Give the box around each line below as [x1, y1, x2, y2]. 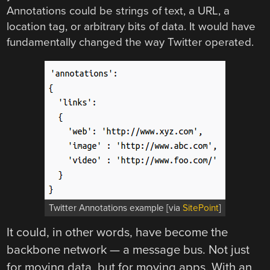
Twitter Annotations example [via [49, 202, 183, 214]
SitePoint [183, 202, 219, 214]
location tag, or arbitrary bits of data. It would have [7, 19, 256, 33]
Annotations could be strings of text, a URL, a [7, 4, 230, 17]
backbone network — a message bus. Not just [7, 242, 250, 258]
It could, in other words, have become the [7, 225, 228, 240]
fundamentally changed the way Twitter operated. [7, 35, 254, 49]
